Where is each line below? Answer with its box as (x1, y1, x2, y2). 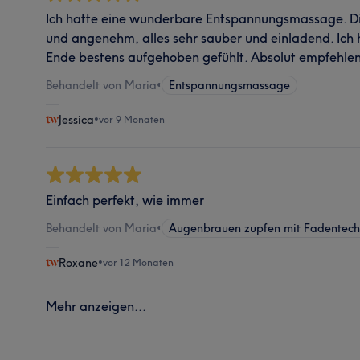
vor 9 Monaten (99, 112, 166, 125)
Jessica (59, 112, 95, 127)
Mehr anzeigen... (46, 297, 147, 314)
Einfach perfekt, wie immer (46, 191, 205, 208)
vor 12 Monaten (103, 256, 174, 268)
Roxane (59, 255, 99, 270)
